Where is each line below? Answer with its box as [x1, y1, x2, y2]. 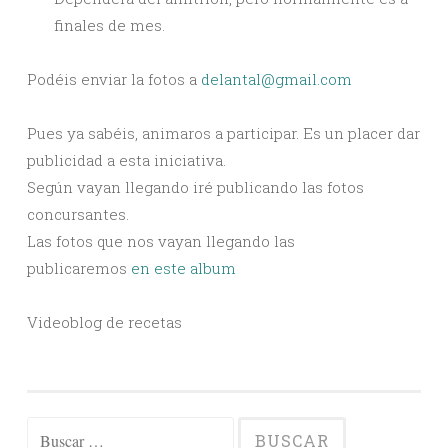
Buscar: [26, 420, 78, 441]
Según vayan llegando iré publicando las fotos [27, 176, 364, 197]
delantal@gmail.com [201, 68, 352, 89]
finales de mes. [54, 14, 165, 35]
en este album [131, 257, 236, 278]
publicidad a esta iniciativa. [27, 149, 226, 170]
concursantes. [27, 203, 129, 224]
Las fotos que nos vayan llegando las [27, 230, 295, 251]
